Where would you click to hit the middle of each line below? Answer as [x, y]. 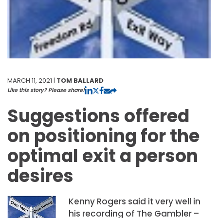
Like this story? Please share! [46, 90]
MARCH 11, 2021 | [32, 80]
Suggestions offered [98, 116]
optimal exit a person [103, 156]
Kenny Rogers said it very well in [134, 201]
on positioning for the [103, 136]
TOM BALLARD [80, 80]
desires [40, 176]
